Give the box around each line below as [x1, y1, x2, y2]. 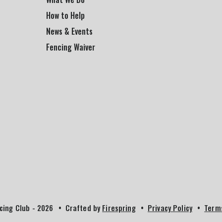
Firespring [102, 202, 136, 213]
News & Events [46, 25, 93, 37]
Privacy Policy [147, 202, 193, 213]
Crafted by [65, 202, 103, 213]
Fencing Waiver [46, 41, 95, 53]
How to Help [46, 9, 85, 21]
